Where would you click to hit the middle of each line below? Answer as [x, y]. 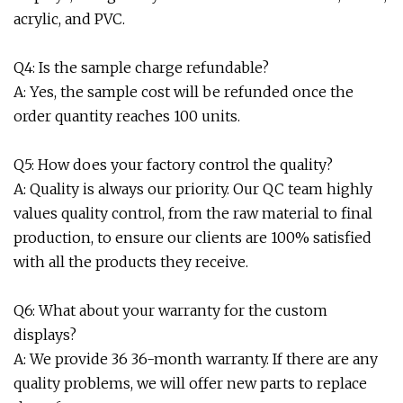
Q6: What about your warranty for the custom [170, 310]
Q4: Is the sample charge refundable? [141, 67]
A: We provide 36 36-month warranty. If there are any [196, 359]
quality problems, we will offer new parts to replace [190, 383]
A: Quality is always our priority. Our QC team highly [193, 189]
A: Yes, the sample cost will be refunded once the [184, 92]
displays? [45, 335]
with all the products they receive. [131, 262]
